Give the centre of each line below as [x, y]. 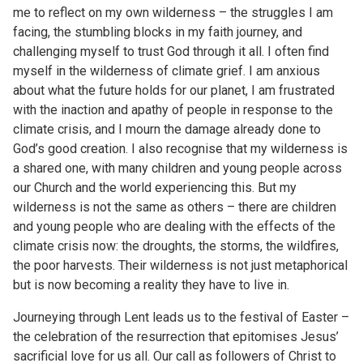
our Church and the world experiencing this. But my [155, 188]
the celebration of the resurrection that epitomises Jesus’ [176, 337]
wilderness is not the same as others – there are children [175, 207]
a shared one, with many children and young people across [177, 168]
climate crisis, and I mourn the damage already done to [167, 129]
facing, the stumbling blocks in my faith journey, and [158, 32]
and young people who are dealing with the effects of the [174, 226]
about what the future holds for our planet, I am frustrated [174, 90]
